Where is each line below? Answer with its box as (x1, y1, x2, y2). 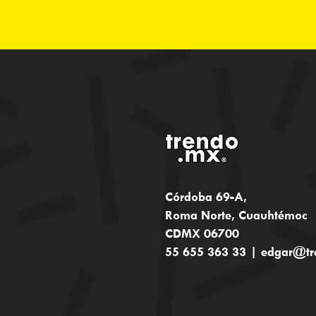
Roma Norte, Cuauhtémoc (165, 207, 308, 223)
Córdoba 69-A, (165, 189, 247, 205)
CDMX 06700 (165, 226, 239, 241)
